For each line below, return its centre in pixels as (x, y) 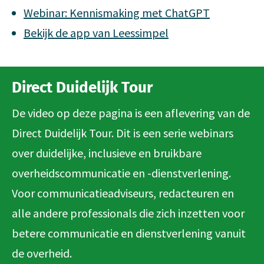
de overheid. (42, 253)
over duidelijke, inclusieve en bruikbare (107, 153)
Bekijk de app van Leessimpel (96, 32)
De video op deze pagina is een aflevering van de (131, 113)
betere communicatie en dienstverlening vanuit (129, 233)
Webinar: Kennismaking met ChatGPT (117, 12)
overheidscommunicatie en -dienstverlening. (121, 173)
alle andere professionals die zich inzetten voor (128, 213)
